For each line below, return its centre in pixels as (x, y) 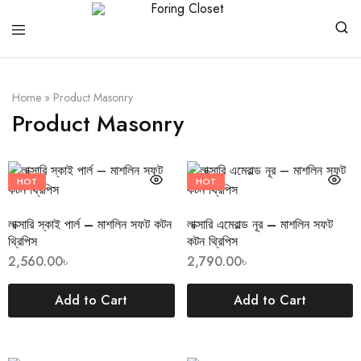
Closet (82, 73)
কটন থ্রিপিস (212, 241)
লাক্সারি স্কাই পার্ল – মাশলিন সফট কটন (90, 224)
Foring (81, 60)
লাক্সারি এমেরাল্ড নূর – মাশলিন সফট (259, 224)
